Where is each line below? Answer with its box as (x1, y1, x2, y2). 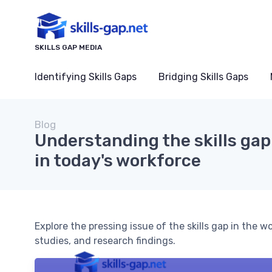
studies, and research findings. (35, 235, 175, 247)
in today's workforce (35, 151, 201, 171)
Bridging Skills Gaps (158, 71, 248, 83)
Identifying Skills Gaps (35, 71, 137, 83)
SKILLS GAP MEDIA (35, 43, 102, 52)
